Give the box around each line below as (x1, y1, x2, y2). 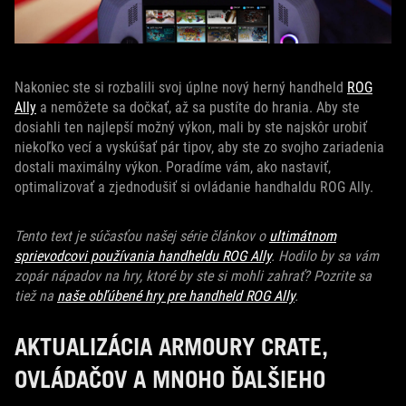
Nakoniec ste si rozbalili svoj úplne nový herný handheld (14, 79, 347, 96)
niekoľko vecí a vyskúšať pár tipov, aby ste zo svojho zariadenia (14, 139, 384, 156)
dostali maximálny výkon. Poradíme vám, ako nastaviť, (14, 159, 331, 176)
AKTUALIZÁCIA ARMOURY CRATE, (14, 332, 328, 361)
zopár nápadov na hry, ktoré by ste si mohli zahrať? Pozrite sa (14, 267, 372, 285)
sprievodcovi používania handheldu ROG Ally (14, 247, 271, 265)
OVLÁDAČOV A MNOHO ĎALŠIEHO (14, 364, 325, 393)
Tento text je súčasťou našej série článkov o (14, 227, 269, 245)
